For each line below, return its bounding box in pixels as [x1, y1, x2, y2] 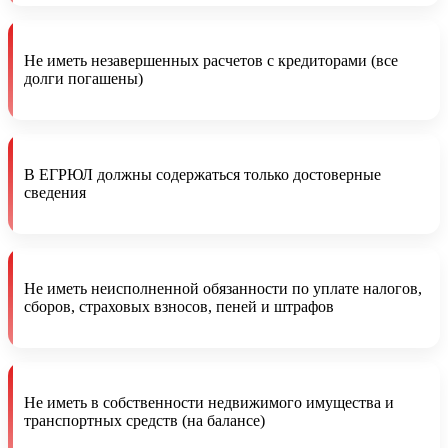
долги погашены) [24, 69, 143, 87]
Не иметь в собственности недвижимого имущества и [24, 393, 394, 411]
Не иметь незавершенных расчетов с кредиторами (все [24, 51, 398, 69]
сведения [24, 183, 86, 201]
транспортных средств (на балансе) [24, 411, 265, 429]
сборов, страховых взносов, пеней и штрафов [24, 297, 334, 315]
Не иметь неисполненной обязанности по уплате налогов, [24, 279, 422, 297]
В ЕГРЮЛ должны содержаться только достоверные [24, 165, 381, 183]
